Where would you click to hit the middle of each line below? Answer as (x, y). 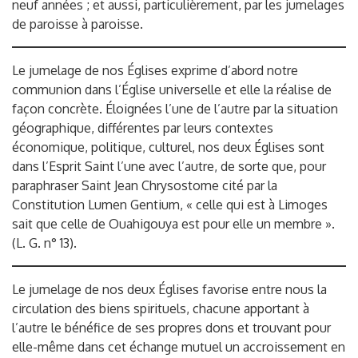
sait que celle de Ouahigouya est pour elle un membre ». (173, 224)
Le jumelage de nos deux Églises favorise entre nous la (169, 290)
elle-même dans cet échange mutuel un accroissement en (179, 347)
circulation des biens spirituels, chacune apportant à (161, 309)
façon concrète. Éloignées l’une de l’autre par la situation (175, 109)
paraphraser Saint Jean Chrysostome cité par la (145, 186)
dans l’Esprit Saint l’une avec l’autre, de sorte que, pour (169, 167)
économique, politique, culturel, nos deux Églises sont (168, 147)
